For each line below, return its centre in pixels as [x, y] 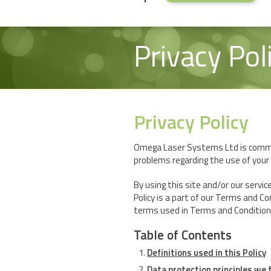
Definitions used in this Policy [207, 252]
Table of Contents [183, 234]
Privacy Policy [191, 122]
